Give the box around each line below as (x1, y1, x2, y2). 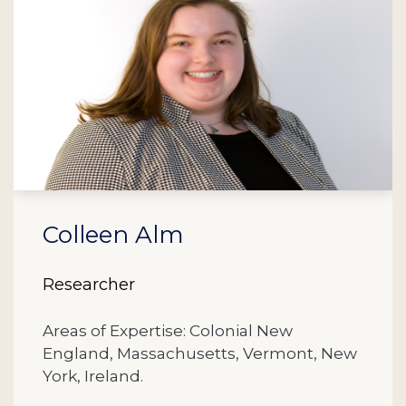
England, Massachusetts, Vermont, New (43, 343, 357, 363)
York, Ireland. (43, 366, 143, 386)
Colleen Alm (43, 220, 184, 250)
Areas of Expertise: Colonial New (43, 321, 293, 341)
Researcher (43, 275, 135, 295)
